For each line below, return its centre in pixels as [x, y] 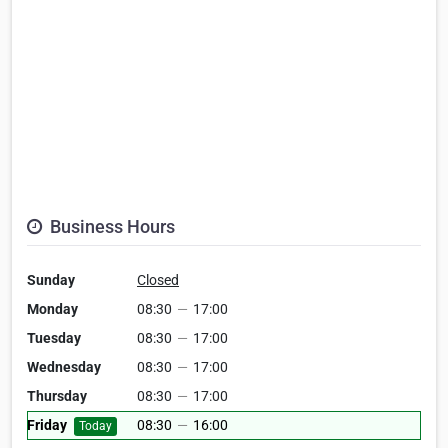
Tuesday [54, 338]
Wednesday [64, 367]
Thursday [57, 396]
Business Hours [110, 227]
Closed [158, 280]
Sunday [51, 280]
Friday [47, 425]
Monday [52, 309]
